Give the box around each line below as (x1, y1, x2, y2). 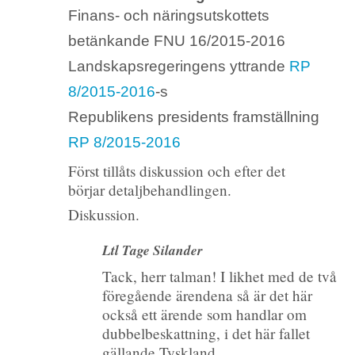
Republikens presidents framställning (67, 108, 319, 125)
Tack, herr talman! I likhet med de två (102, 266, 338, 287)
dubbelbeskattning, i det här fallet (102, 323, 311, 344)
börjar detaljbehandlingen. (67, 179, 231, 200)
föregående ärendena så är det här (102, 285, 313, 306)
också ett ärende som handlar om (102, 304, 307, 325)
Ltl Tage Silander (102, 239, 204, 260)
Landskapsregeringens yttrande (67, 57, 289, 74)
